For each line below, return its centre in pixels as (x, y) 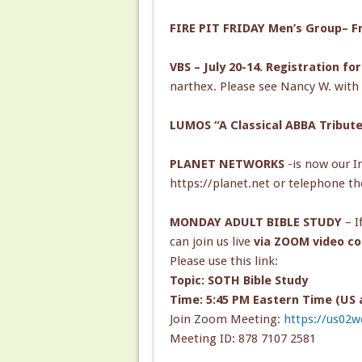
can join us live (210, 241)
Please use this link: (223, 261)
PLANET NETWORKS (227, 164)
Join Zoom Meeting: (226, 319)
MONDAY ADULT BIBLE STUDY (255, 222)
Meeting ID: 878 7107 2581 (242, 338)
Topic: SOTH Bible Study (238, 280)
